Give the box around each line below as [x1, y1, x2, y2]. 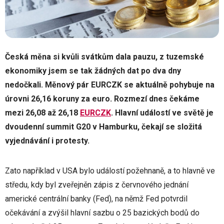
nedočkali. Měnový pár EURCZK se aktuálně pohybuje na [5, 79, 214, 89]
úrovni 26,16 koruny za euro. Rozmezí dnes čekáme [5, 93, 199, 103]
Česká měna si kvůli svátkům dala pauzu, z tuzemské [5, 51, 204, 61]
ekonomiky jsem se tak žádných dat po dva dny [5, 65, 181, 75]
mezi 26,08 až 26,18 [5, 107, 80, 117]
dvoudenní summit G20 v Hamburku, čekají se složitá [5, 121, 202, 131]
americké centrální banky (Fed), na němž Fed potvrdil [5, 193, 187, 203]
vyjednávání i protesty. [5, 135, 89, 145]
